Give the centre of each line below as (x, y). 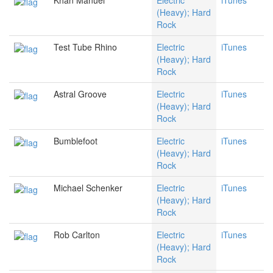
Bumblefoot (76, 141)
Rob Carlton (77, 235)
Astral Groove (80, 94)
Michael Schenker (88, 188)
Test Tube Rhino (85, 47)
